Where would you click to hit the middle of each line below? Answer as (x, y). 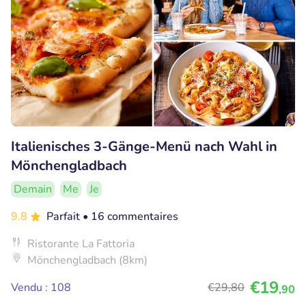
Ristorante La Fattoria (81, 244)
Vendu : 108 (41, 287)
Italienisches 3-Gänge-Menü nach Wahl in (144, 146)
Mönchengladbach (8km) (87, 260)
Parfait (65, 216)
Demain (33, 189)
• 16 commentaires (130, 216)
